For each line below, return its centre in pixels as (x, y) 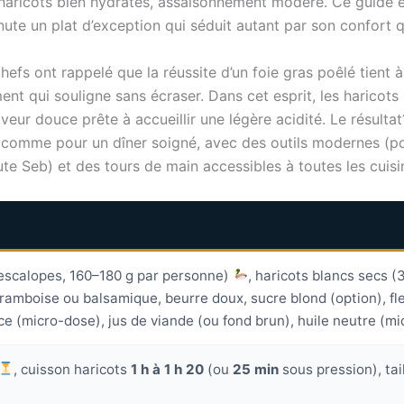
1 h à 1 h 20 (168, 369)
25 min (256, 369)
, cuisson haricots (73, 369)
